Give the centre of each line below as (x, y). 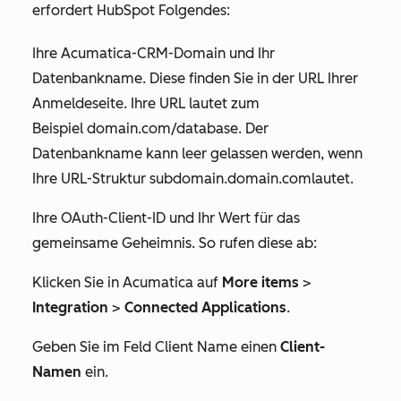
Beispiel (60, 128)
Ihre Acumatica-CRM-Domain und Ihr (154, 53)
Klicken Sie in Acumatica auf (127, 282)
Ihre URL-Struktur (91, 179)
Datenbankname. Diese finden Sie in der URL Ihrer (195, 78)
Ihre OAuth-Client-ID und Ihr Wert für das (166, 218)
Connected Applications (205, 307)
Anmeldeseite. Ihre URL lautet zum (146, 103)
